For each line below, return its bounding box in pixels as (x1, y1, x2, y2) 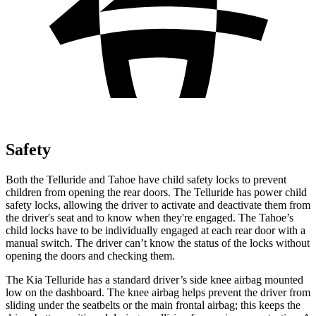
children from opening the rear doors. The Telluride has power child (6, 186, 307, 198)
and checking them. (85, 249, 175, 262)
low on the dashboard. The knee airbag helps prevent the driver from (6, 286, 310, 298)
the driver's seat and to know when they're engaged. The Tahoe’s (6, 211, 293, 224)
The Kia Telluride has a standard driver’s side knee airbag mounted (6, 273, 303, 286)
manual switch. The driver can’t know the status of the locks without (6, 236, 310, 249)
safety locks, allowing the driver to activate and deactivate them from (6, 198, 310, 211)
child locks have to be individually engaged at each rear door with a (6, 224, 305, 236)
